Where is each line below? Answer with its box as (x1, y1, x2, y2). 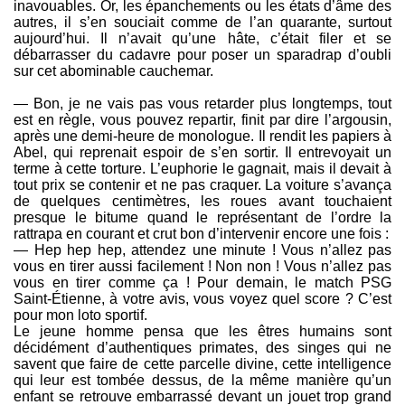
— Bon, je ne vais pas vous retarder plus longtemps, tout (14, 96, 391, 112)
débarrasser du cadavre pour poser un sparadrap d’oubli (14, 47, 391, 63)
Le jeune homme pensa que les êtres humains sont (14, 324, 391, 340)
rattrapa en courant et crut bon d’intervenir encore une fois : (14, 226, 389, 242)
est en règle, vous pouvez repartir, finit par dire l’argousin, (14, 112, 391, 128)
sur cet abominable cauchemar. (14, 63, 213, 80)
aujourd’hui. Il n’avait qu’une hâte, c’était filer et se (14, 31, 391, 47)
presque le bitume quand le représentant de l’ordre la (14, 210, 391, 226)
